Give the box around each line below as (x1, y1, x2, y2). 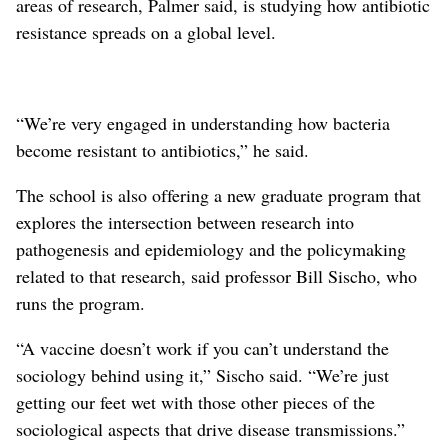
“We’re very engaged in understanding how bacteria (16, 110, 390, 135)
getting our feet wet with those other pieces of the (16, 389, 375, 414)
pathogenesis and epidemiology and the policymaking (16, 236, 406, 261)
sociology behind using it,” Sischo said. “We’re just (16, 362, 389, 387)
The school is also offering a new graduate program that (16, 182, 421, 207)
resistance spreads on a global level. (16, 19, 276, 44)
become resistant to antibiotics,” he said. (16, 137, 309, 162)
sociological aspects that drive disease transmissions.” (16, 416, 405, 441)
